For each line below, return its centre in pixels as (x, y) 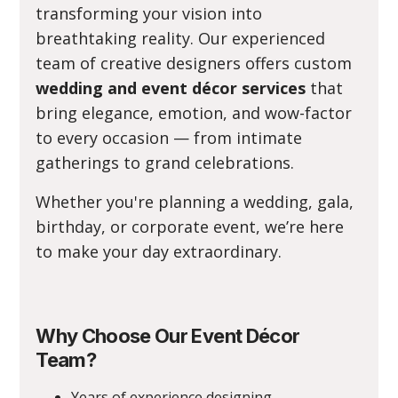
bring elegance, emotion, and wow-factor (194, 113)
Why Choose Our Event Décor (168, 336)
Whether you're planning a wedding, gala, (195, 202)
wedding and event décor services (171, 88)
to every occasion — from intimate (169, 138)
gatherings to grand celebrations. (165, 163)
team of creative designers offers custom (194, 63)
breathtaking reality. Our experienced (181, 38)
